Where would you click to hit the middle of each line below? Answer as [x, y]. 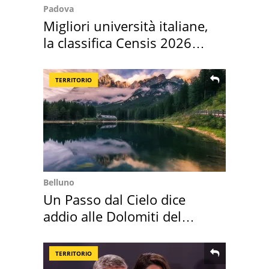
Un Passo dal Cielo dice [114, 199]
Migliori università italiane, [125, 26]
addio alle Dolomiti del [112, 216]
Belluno [59, 182]
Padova [59, 8]
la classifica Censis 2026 [117, 42]
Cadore [65, 233]
